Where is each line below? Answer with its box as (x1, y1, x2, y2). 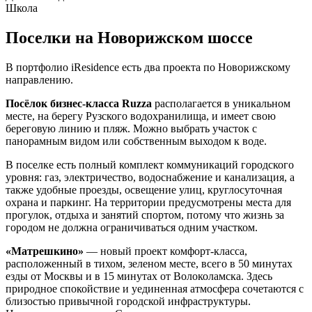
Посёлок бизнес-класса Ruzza (6, 97, 152, 109)
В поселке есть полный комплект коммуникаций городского (6, 159, 294, 171)
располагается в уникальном (152, 97, 290, 109)
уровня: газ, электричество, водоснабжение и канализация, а (6, 171, 295, 183)
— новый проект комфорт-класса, (84, 245, 247, 257)
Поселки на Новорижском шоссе (6, 29, 253, 47)
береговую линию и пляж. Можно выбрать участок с (6, 123, 257, 134)
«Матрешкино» (6, 245, 84, 257)
